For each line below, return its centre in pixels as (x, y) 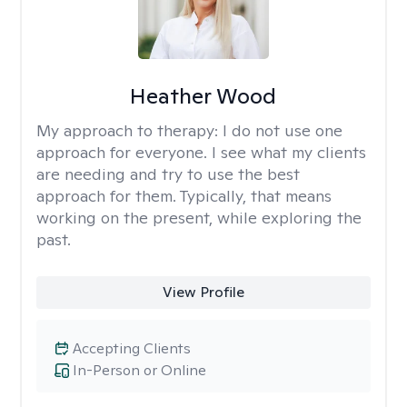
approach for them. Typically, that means (184, 196)
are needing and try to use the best (168, 174)
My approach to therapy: (129, 130)
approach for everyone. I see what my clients (201, 152)
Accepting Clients (132, 348)
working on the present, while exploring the (199, 218)
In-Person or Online (139, 370)
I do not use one (283, 130)
